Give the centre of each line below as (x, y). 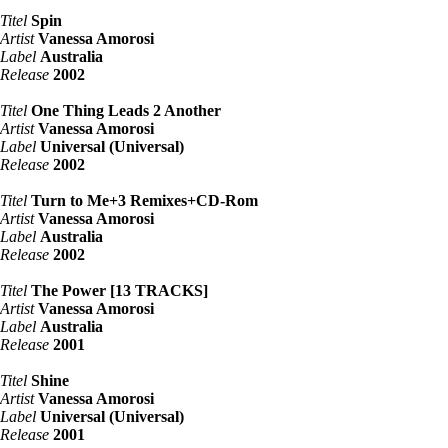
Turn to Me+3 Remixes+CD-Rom (144, 200)
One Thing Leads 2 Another (126, 110)
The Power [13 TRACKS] (119, 290)
